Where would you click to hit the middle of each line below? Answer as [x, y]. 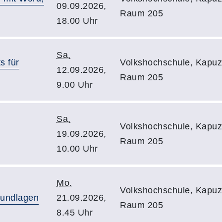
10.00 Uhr [77, 149]
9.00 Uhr [75, 85]
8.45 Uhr [75, 213]
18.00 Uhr [77, 21]
